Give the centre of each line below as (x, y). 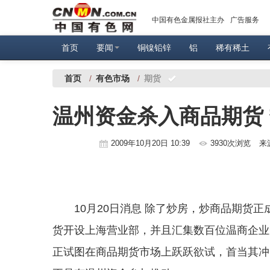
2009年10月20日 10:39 (151, 143)
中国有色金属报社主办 (188, 20)
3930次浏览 (230, 143)
